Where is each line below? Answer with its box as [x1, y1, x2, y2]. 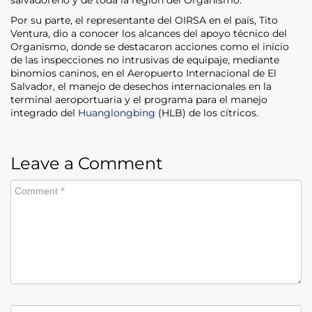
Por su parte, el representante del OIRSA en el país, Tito [10, 13, 278, 26]
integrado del [10, 106, 78, 119]
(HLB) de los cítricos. [155, 106, 261, 119]
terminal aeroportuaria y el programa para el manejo [10, 93, 267, 106]
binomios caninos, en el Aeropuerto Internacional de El [10, 66, 276, 79]
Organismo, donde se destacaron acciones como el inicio [10, 40, 289, 53]
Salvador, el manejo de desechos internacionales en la [10, 79, 272, 93]
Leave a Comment [10, 153, 163, 173]
